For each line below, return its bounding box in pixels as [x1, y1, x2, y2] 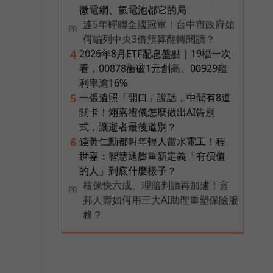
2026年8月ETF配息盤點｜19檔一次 [79, 46, 231, 60]
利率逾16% [79, 76, 127, 90]
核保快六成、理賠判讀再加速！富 [83, 178, 229, 192]
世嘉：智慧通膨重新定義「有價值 [79, 149, 225, 163]
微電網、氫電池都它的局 [79, 2, 186, 16]
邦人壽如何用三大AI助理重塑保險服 [83, 193, 238, 207]
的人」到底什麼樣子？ [79, 163, 177, 177]
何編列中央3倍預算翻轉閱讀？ [83, 32, 215, 46]
